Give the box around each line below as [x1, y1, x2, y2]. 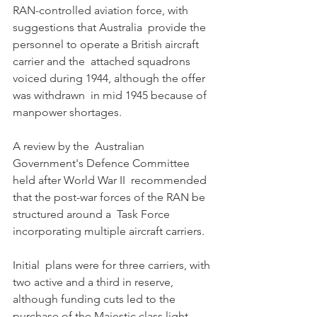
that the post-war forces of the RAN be [13, 190, 208, 204]
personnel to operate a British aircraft [13, 38, 202, 52]
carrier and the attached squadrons [13, 54, 193, 69]
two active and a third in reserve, [13, 275, 179, 289]
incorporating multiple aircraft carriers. [13, 224, 207, 238]
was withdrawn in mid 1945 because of [13, 88, 209, 103]
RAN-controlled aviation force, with [13, 4, 191, 18]
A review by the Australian [13, 139, 147, 154]
